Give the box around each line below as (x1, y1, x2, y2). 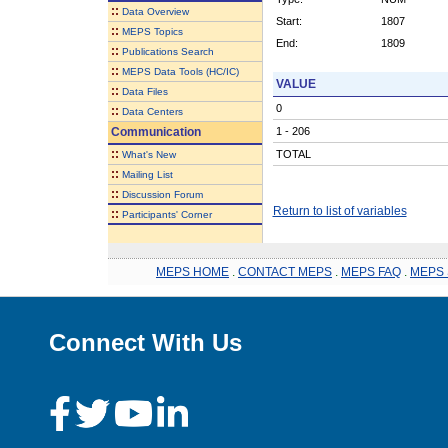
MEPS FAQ (341, 264, 401, 279)
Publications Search (121, 45, 214, 57)
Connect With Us (49, 328, 242, 356)
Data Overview (121, 5, 189, 17)
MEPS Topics (121, 25, 183, 37)
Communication (107, 124, 201, 139)
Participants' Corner (121, 208, 212, 220)
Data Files (121, 85, 168, 97)
